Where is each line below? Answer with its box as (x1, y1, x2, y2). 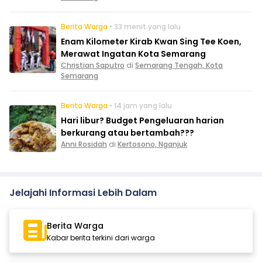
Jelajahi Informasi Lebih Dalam (9, 186, 157, 200)
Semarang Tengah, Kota (135, 60, 223, 71)
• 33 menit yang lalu (109, 22, 181, 32)
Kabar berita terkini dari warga (47, 233, 155, 243)
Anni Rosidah (61, 139, 107, 150)
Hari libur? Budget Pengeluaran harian (61, 115, 224, 127)
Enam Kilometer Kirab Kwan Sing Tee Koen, (61, 36, 242, 48)
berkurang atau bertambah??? (61, 127, 194, 139)
